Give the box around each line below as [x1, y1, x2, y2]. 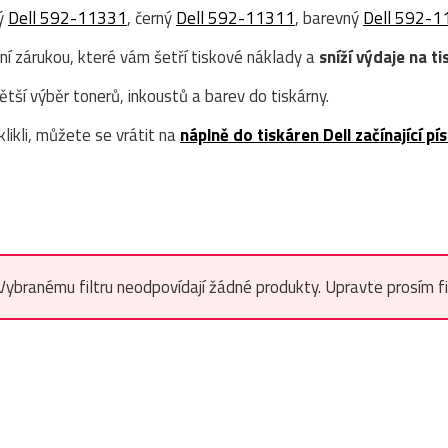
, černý [127, 5, 176, 31]
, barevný [295, 5, 363, 31]
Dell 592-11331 [8, 5, 127, 31]
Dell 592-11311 [176, 5, 295, 31]
